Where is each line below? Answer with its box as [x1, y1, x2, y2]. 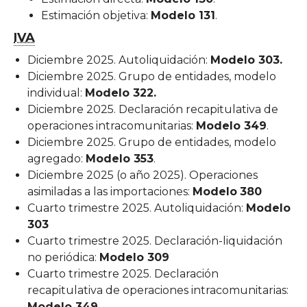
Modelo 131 [151, 8, 215, 22]
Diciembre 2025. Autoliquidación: [27, 53, 210, 66]
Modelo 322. [85, 86, 156, 99]
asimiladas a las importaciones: [27, 184, 193, 198]
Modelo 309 [99, 250, 169, 264]
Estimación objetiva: [41, 8, 151, 22]
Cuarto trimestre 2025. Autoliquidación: [27, 201, 246, 214]
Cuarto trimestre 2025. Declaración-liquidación [27, 234, 282, 247]
